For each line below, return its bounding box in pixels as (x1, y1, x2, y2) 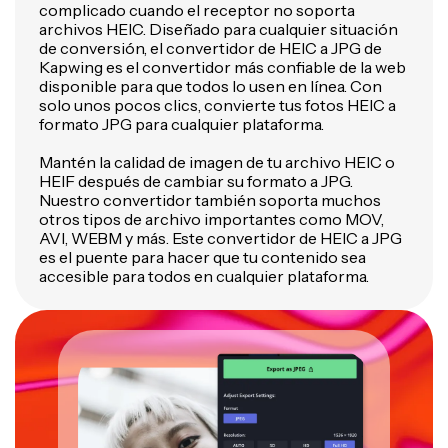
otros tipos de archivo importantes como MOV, (39, 209, 384, 229)
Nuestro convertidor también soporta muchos (39, 190, 381, 210)
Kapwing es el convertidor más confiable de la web (39, 57, 406, 77)
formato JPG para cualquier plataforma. (39, 114, 324, 134)
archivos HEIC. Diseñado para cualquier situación (39, 19, 398, 39)
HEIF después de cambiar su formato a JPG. (39, 171, 353, 191)
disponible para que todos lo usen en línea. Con (39, 76, 382, 96)
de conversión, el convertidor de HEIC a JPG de (39, 38, 382, 58)
